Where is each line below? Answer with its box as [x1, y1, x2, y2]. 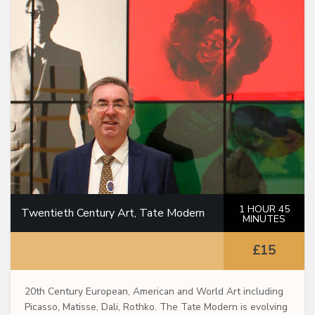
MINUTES [243, 212, 285, 226]
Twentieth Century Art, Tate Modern [21, 205, 205, 221]
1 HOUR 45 [238, 202, 290, 217]
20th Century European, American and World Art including [25, 285, 283, 299]
